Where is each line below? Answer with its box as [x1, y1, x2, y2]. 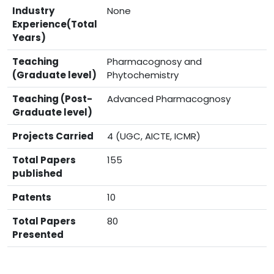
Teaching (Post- [12, 92, 92, 105]
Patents [12, 191, 51, 204]
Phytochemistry [107, 68, 179, 81]
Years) [12, 31, 46, 44]
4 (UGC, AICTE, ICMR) [107, 130, 201, 143]
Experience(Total [12, 18, 97, 31]
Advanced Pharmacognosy [107, 92, 231, 105]
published [12, 167, 62, 180]
